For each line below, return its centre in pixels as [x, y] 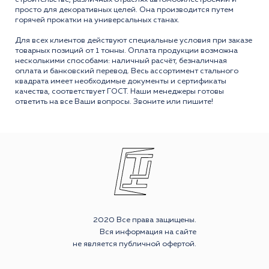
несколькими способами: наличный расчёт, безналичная [121, 61]
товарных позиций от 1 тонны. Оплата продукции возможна [126, 50]
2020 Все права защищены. [145, 220]
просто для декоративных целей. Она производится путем [124, 10]
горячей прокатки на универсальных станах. [97, 20]
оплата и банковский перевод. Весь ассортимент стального [127, 71]
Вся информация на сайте [148, 232]
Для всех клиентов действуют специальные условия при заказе [134, 40]
